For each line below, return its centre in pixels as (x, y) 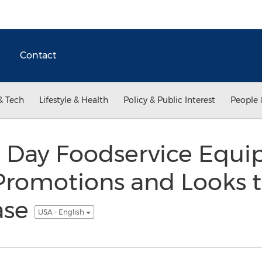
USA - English (62, 212)
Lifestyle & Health (74, 100)
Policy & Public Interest (169, 100)
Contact (38, 55)
